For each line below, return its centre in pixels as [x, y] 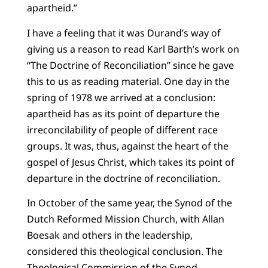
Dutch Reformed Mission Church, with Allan [125, 219]
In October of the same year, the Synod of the [129, 202]
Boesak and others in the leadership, [109, 235]
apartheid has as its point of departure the [123, 113]
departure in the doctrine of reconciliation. [123, 178]
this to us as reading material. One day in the [128, 81]
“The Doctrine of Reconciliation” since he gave [130, 65]
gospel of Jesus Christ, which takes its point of [130, 162]
